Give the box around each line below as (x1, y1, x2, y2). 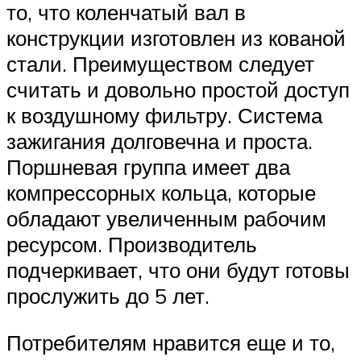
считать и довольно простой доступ (6, 77, 350, 103)
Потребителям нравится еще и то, (6, 329, 335, 355)
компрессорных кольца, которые (6, 180, 316, 206)
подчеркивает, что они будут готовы (6, 257, 350, 284)
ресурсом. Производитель (6, 231, 257, 258)
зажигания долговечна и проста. (6, 128, 313, 155)
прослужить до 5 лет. (6, 283, 210, 309)
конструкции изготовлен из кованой (6, 25, 346, 52)
